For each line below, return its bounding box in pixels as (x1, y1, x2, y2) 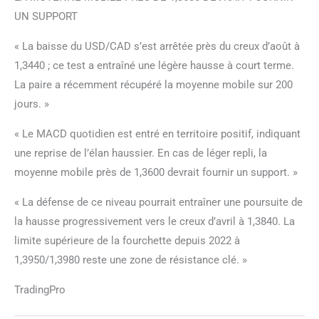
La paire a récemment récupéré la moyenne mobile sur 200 (14, 78, 293, 91)
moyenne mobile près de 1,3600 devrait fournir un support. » (14, 165, 298, 179)
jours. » (14, 97, 49, 110)
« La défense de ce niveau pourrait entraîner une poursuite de (14, 195, 303, 209)
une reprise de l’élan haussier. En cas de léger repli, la (14, 146, 267, 159)
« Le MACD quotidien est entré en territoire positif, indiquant (14, 127, 300, 140)
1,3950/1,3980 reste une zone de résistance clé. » (14, 253, 247, 266)
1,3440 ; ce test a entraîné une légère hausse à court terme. (14, 58, 294, 72)
